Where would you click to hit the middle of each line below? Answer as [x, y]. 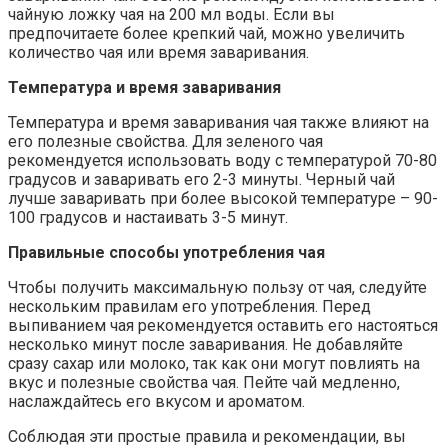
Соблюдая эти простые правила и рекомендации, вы [207, 436]
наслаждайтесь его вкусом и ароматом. [156, 401]
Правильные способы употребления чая [166, 252]
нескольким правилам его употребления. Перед [189, 306]
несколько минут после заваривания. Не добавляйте [205, 344]
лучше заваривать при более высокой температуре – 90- [223, 198]
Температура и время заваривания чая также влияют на [218, 122]
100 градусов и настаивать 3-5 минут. [148, 217]
